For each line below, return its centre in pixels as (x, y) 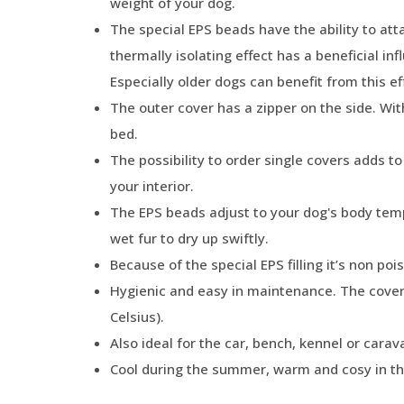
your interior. (152, 186)
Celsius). (137, 317)
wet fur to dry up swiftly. (189, 238)
